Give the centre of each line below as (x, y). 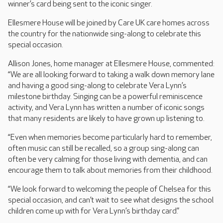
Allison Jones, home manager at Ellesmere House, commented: (111, 64)
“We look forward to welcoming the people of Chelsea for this (110, 189)
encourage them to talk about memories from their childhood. (110, 170)
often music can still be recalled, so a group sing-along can (104, 149)
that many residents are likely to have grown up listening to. (106, 119)
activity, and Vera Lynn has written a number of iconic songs (106, 108)
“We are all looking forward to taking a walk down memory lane (111, 75)
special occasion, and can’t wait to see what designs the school (111, 200)
